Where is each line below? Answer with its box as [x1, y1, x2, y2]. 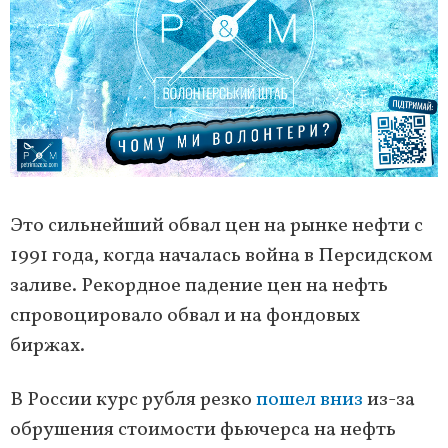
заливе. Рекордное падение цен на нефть [10, 271, 388, 300]
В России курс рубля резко [10, 385, 256, 414]
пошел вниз [256, 385, 363, 414]
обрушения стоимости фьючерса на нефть [10, 415, 396, 444]
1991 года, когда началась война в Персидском [10, 241, 433, 270]
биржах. [10, 331, 85, 360]
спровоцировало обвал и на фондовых [10, 301, 360, 330]
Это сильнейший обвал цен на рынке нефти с [10, 211, 423, 240]
